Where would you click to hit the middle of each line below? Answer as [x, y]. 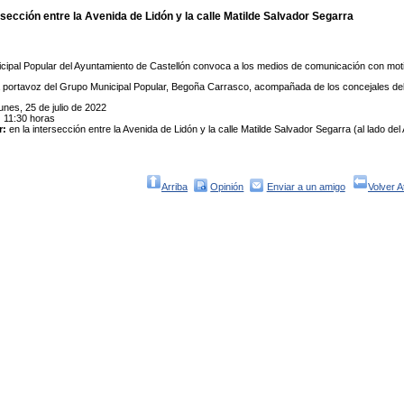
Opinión [227, 186]
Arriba [175, 186]
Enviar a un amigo [306, 186]
